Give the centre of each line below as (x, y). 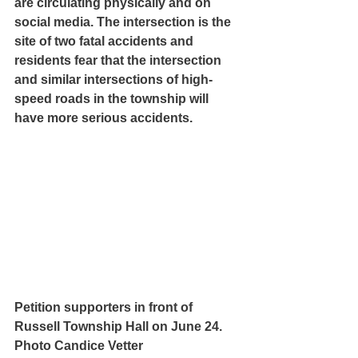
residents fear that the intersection (119, 60)
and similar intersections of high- (113, 80)
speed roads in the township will (113, 99)
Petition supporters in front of (105, 307)
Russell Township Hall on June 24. (120, 326)
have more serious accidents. (103, 118)
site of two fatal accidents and (105, 41)
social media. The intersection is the (124, 22)
